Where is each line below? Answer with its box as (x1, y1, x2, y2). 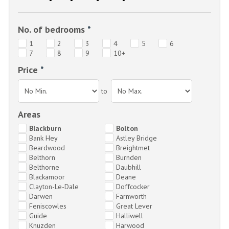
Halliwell (116, 211, 144, 220)
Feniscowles (29, 201, 66, 211)
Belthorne (29, 162, 59, 172)
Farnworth (116, 191, 147, 201)
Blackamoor (29, 172, 65, 181)
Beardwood (29, 143, 65, 152)
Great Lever (116, 201, 153, 211)
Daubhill (116, 162, 142, 172)
